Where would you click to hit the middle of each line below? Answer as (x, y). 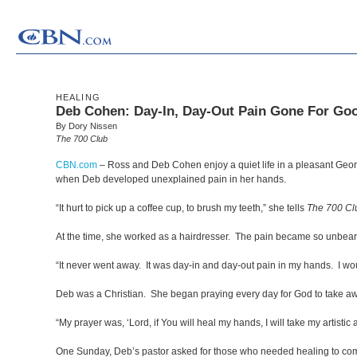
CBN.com (76, 165)
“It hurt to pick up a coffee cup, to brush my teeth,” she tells (181, 208)
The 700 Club (82, 139)
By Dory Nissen (86, 126)
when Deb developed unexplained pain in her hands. (171, 179)
